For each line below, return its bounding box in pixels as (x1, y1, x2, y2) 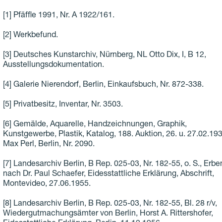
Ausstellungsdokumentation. (2, 61, 104, 70)
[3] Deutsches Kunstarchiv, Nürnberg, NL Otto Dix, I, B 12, (2, 52, 206, 60)
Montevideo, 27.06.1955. (2, 180, 91, 189)
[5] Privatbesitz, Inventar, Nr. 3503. (2, 101, 123, 110)
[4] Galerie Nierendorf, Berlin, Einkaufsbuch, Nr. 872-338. (2, 81, 204, 90)
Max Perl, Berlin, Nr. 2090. (2, 141, 95, 149)
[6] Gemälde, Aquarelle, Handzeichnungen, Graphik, (2, 121, 187, 129)
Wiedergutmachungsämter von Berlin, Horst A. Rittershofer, (2, 210, 213, 219)
